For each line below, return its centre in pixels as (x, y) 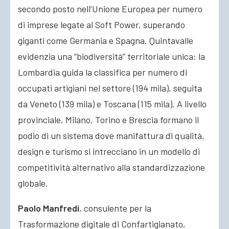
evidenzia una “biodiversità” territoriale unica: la (111, 56)
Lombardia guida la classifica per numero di (102, 72)
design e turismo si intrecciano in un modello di (109, 151)
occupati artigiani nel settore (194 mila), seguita (110, 88)
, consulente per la (115, 208)
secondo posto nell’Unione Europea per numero (110, 9)
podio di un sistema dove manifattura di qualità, (111, 135)
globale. (33, 183)
